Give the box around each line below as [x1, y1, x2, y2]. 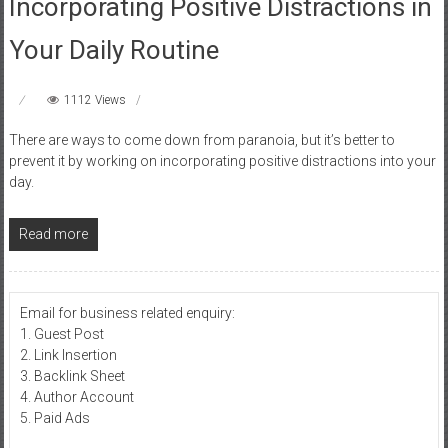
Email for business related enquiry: [19, 304, 235, 321]
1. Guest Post [19, 325, 104, 342]
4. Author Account [19, 388, 134, 405]
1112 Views [63, 92, 126, 107]
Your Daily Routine [8, 34, 219, 65]
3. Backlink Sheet [19, 367, 125, 384]
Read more [18, 225, 88, 242]
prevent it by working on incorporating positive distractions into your [8, 152, 436, 169]
